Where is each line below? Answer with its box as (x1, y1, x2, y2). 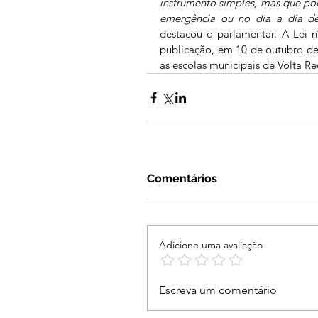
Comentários (147, 172, 217, 186)
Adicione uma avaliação (159, 238, 263, 252)
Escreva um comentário (159, 283, 277, 297)
